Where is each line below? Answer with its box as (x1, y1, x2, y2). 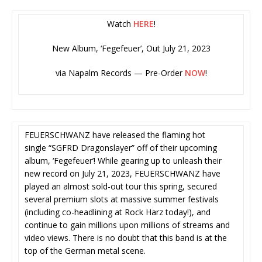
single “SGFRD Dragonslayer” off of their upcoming (25, 142, 217, 154)
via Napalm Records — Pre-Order (55, 67, 185, 79)
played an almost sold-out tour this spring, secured (25, 181, 217, 192)
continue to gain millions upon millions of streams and (25, 219, 230, 231)
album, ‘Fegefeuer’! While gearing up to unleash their (25, 155, 222, 167)
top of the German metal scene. (25, 245, 146, 257)
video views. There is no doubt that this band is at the (25, 232, 227, 244)
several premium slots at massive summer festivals (25, 194, 219, 205)
